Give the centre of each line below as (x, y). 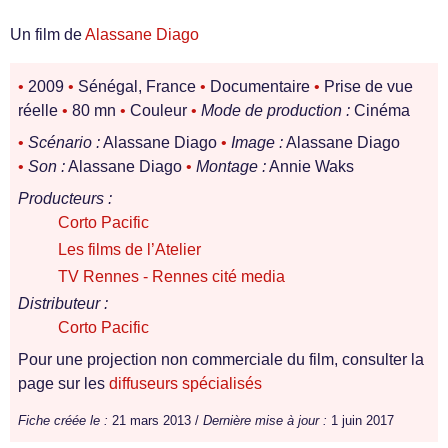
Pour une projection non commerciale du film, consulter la (221, 359)
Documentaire (260, 86)
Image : (257, 142)
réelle (40, 110)
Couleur (158, 110)
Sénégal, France (137, 86)
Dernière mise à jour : (265, 420)
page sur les (63, 383)
